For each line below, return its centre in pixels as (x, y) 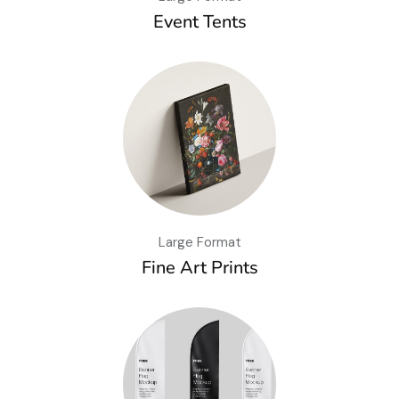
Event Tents (199, 21)
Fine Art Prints (199, 267)
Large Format (199, 242)
